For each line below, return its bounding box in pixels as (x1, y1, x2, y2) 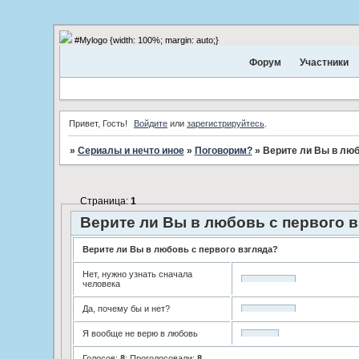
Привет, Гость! (68, 119, 127, 129)
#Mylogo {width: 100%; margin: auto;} (71, 35, 219, 45)
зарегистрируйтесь (187, 119, 264, 129)
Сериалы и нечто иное (77, 145, 184, 157)
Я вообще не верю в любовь (82, 328, 198, 338)
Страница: (79, 196, 131, 208)
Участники (300, 57, 349, 68)
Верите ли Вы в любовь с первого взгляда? (82, 244, 278, 254)
